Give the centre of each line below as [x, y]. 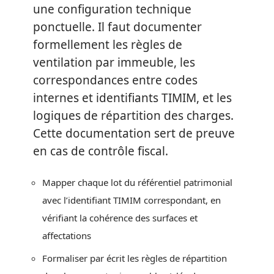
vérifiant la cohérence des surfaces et [120, 218]
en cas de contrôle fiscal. [101, 151]
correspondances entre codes [115, 80]
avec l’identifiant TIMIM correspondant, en [131, 200]
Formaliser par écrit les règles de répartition [135, 258]
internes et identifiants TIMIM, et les [132, 98]
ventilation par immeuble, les [114, 62]
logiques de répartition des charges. [133, 115]
